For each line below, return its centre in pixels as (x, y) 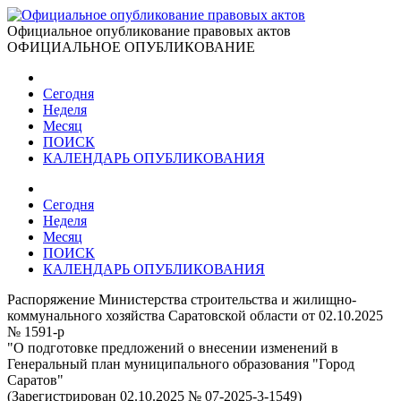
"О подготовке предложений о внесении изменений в (173, 348)
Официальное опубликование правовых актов (149, 31)
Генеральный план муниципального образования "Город (181, 364)
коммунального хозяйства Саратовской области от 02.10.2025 (195, 316)
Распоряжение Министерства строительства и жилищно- (182, 299)
